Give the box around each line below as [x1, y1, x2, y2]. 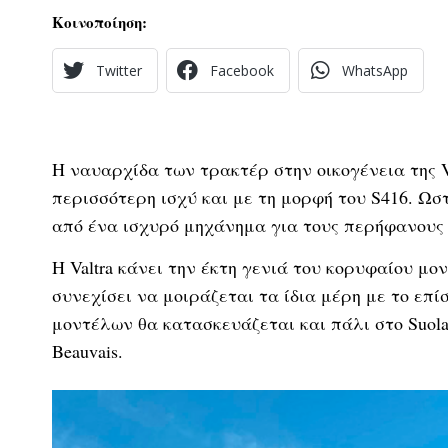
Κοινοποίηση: [52, 10, 147, 33]
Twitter [96, 60, 142, 80]
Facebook [210, 60, 274, 80]
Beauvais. [52, 339, 123, 364]
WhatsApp [342, 60, 408, 80]
